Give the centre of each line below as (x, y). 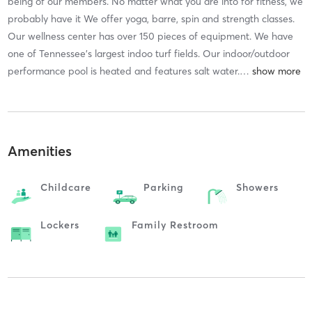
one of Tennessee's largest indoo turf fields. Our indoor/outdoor (148, 53)
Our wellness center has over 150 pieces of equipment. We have (150, 36)
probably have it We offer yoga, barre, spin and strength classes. (151, 18)
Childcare (65, 188)
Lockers (60, 225)
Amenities (39, 151)
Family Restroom (175, 225)
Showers (257, 188)
